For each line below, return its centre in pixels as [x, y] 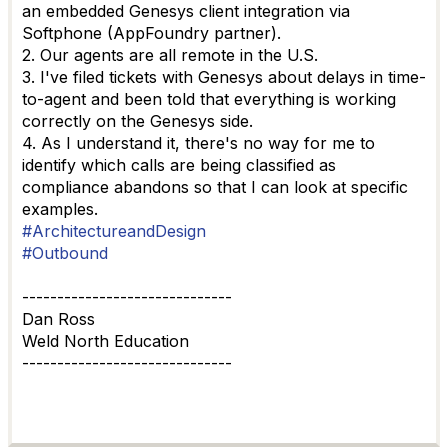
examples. [60, 209]
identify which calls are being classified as [179, 165]
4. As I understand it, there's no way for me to [198, 143]
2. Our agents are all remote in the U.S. [170, 55]
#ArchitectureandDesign [114, 231]
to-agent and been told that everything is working [209, 99]
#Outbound [65, 253]
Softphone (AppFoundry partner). [151, 33]
